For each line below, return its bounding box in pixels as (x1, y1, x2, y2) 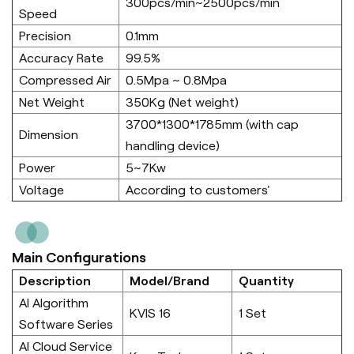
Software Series (19, 317, 113, 331)
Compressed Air (19, 73, 111, 87)
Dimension (19, 127, 78, 141)
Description (19, 273, 91, 288)
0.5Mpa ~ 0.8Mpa (126, 73, 227, 87)
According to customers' (126, 183, 270, 197)
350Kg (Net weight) (126, 95, 239, 109)
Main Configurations (12, 249, 149, 265)
